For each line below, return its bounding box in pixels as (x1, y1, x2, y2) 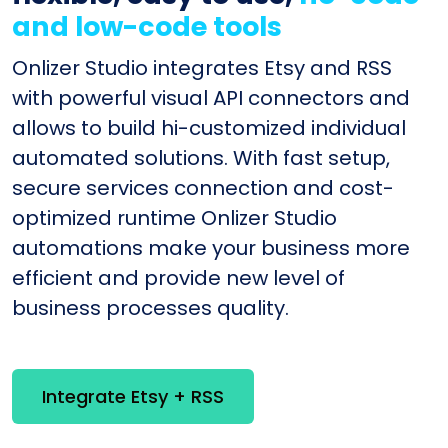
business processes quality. (12, 293, 289, 322)
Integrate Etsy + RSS (42, 384, 224, 410)
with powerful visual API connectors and (12, 83, 410, 112)
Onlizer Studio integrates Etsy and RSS (12, 53, 392, 82)
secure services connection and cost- (12, 173, 394, 202)
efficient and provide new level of (12, 263, 345, 292)
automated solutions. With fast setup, (12, 143, 390, 172)
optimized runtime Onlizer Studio (12, 203, 337, 232)
